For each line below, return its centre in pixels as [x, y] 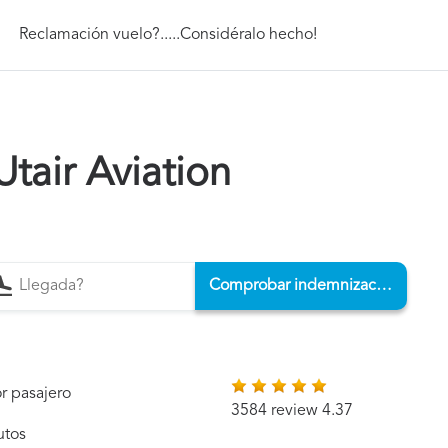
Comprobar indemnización [383, 286]
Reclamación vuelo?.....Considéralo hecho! [168, 34]
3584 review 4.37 [292, 411]
